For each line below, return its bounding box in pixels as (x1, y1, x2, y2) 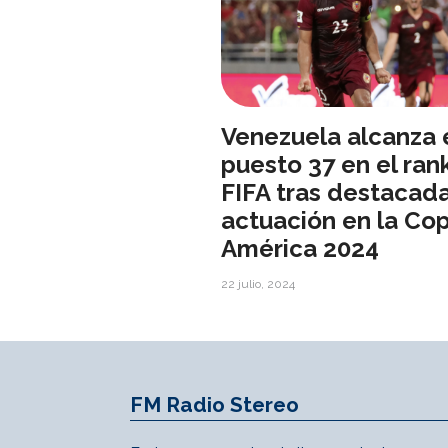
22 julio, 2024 (221, 277, 295, 292)
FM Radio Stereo (130, 392, 299, 418)
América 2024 (221, 234, 379, 264)
